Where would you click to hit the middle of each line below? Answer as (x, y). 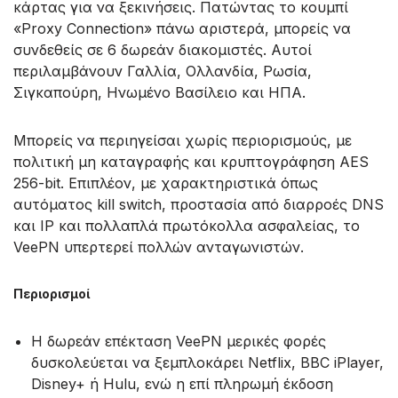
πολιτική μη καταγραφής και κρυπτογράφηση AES (191, 162)
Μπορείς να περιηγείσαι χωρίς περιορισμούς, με (183, 141)
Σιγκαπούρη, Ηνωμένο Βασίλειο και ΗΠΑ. (159, 93)
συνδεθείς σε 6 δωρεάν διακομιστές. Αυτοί (163, 50)
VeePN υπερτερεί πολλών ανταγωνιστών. (159, 247)
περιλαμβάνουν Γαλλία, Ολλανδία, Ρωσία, (163, 72)
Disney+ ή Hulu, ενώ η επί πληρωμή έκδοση (182, 384)
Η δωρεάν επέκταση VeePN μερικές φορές (179, 342)
